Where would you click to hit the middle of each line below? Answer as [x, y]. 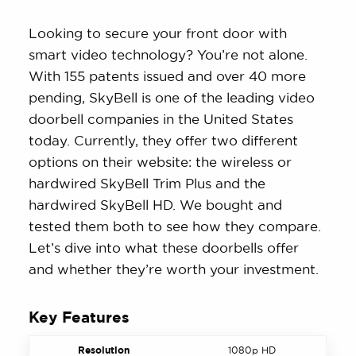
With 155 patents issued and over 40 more [168, 76]
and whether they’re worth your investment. [174, 269]
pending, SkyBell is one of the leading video [172, 97]
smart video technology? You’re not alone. [168, 54]
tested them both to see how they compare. [175, 226]
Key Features [79, 317]
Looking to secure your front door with [158, 33]
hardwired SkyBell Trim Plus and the [147, 183]
